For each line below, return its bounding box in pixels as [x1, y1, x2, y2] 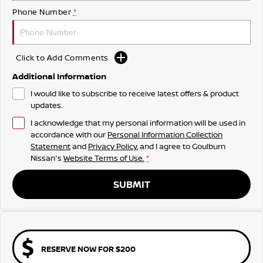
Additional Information [12, 70, 106, 82]
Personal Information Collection [107, 129, 222, 140]
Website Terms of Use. [63, 153, 144, 164]
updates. [31, 100, 63, 111]
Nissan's [31, 153, 62, 164]
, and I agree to [137, 141, 192, 152]
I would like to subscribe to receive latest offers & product [31, 88, 239, 99]
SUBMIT [113, 178, 150, 191]
